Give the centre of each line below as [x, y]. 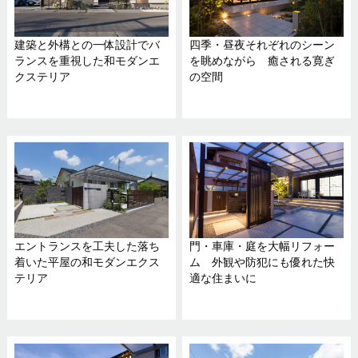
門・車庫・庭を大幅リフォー [262, 247]
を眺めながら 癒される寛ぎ [262, 61]
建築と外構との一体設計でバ [87, 45]
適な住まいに [223, 278]
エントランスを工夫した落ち [87, 247]
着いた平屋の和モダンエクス [87, 263]
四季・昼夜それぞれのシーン [262, 45]
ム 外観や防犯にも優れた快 [262, 263]
